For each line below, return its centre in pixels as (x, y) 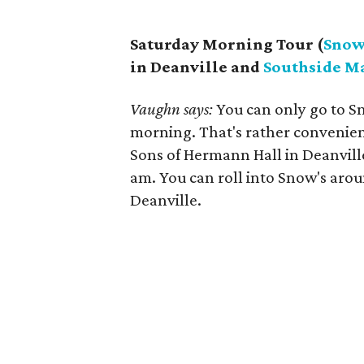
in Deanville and (197, 67)
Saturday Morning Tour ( (227, 44)
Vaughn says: (173, 109)
